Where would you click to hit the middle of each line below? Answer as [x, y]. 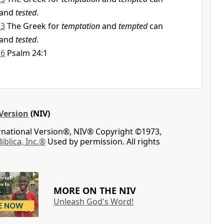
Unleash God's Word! [93, 201]
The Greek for [34, 26]
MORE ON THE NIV [94, 190]
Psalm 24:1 [27, 53]
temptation [81, 26]
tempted [133, 26]
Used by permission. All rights [103, 141]
